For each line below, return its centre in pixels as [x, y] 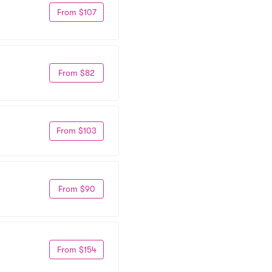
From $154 [76, 249]
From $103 [76, 131]
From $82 [76, 73]
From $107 [76, 12]
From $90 [76, 189]
